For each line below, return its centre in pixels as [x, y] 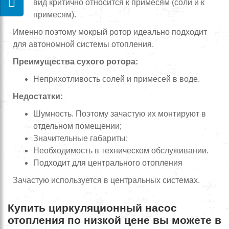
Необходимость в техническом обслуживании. [121, 150]
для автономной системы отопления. [83, 44]
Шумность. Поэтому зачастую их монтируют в [120, 113]
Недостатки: [38, 96]
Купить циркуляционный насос [92, 208]
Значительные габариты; [81, 138]
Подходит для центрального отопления [108, 163]
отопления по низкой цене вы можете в [114, 220]
